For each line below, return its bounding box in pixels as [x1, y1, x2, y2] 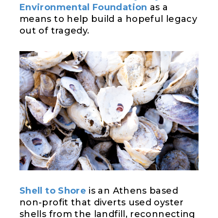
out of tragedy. [19, 25, 90, 36]
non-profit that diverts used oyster [19, 197, 184, 208]
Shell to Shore [19, 185, 87, 197]
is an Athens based [86, 185, 178, 197]
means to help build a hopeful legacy [19, 13, 197, 24]
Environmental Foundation [19, 1, 147, 13]
